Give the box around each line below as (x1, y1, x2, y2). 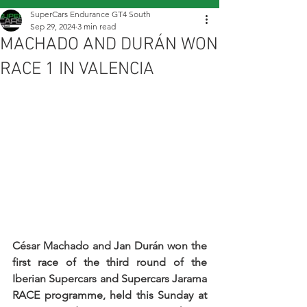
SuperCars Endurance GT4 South (30, 9, 151, 19)
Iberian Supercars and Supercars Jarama (12, 272, 207, 286)
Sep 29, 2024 (30, 21, 75, 32)
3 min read (77, 21, 116, 32)
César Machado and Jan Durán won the (12, 239, 207, 253)
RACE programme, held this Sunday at (12, 288, 207, 302)
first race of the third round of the (12, 256, 207, 269)
